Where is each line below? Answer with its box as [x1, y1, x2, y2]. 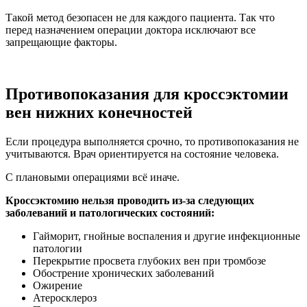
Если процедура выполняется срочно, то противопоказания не [5, 136, 299, 148]
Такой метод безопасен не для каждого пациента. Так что [5, 11, 275, 23]
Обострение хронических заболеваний [33, 267, 214, 280]
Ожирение [33, 280, 82, 292]
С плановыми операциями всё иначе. [5, 171, 180, 184]
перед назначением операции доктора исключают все [5, 23, 256, 36]
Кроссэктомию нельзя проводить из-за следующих [5, 195, 254, 207]
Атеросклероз [33, 292, 97, 304]
